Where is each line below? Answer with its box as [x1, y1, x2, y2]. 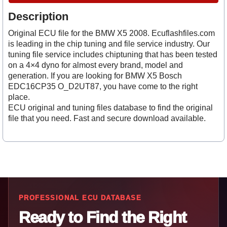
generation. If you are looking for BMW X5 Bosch [8, 71, 182, 81]
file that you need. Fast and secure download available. [8, 114, 206, 123]
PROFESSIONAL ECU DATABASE [19, 194, 141, 202]
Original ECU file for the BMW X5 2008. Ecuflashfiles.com [8, 29, 215, 38]
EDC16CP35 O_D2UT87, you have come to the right [8, 82, 198, 91]
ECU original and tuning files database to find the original [8, 103, 213, 112]
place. [8, 93, 30, 102]
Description [8, 10, 68, 23]
